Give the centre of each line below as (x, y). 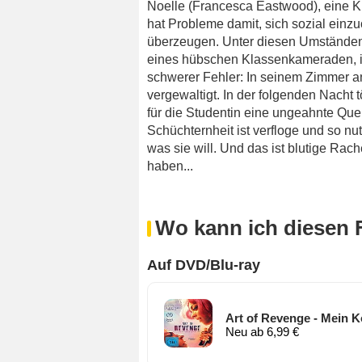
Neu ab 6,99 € (262, 332)
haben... (170, 166)
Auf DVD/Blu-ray (204, 265)
